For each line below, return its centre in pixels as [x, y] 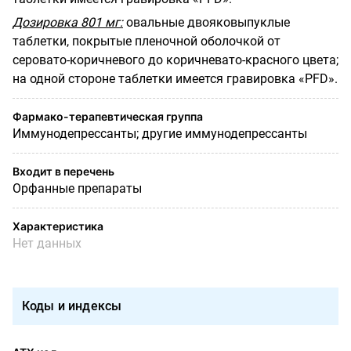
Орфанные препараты [77, 188]
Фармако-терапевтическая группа [108, 116]
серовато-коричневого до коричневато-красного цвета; [175, 60]
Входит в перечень [63, 171]
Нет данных [47, 243]
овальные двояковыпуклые [208, 22]
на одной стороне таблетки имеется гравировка [156, 78]
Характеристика [58, 226]
